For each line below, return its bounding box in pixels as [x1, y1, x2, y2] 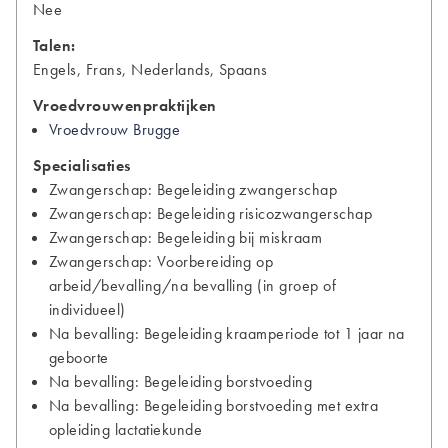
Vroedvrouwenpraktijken [33, 94, 217, 116]
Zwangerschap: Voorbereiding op [49, 250, 274, 272]
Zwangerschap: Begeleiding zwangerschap [49, 178, 338, 200]
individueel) [49, 298, 126, 320]
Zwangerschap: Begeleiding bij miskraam [49, 226, 323, 248]
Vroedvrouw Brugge [49, 118, 181, 140]
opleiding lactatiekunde [49, 418, 203, 440]
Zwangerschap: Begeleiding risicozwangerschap [49, 202, 373, 224]
